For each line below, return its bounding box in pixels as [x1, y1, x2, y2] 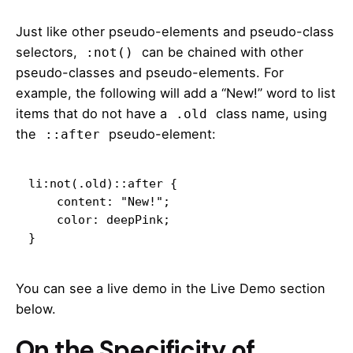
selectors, [16, 43, 81, 60]
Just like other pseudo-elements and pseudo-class [16, 23, 334, 39]
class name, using [212, 105, 327, 121]
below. [16, 300, 56, 317]
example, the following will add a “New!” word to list [16, 84, 336, 101]
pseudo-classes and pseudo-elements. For [16, 64, 284, 80]
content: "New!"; [28, 194, 57, 208]
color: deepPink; [28, 212, 57, 226]
